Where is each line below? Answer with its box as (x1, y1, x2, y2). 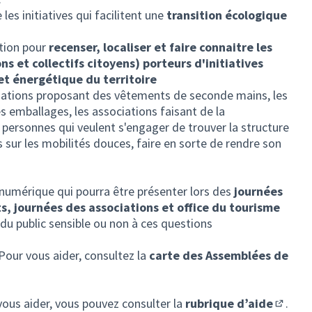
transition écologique (166, 7, 287, 23)
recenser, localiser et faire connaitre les (49, 39, 272, 55)
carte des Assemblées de (149, 247, 288, 263)
